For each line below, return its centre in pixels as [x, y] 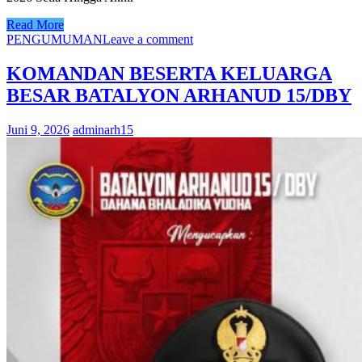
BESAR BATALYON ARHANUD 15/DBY [179, 95]
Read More [35, 25]
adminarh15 [103, 129]
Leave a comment [148, 40]
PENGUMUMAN [55, 40]
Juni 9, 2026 [38, 129]
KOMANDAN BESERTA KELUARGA [169, 73]
